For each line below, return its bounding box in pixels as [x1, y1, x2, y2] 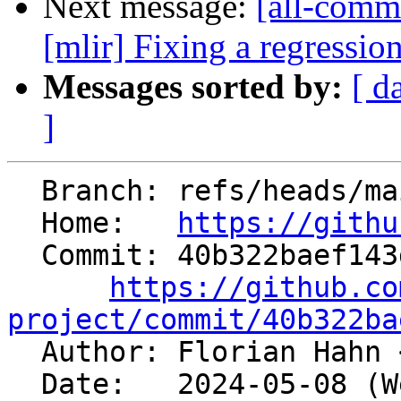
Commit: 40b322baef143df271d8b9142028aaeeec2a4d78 [7, 239, 41, 272]
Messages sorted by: [43, 67, 343, 107]
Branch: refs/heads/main [7, 175, 41, 208]
